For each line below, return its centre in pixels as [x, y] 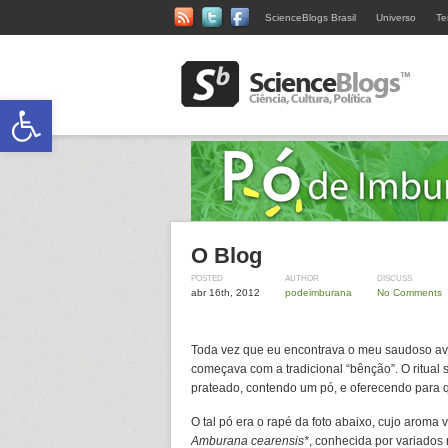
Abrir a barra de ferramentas [212, 109]
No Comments [409, 292]
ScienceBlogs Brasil [310, 17]
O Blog [226, 255]
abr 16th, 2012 [225, 292]
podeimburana [318, 292]
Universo [396, 17]
